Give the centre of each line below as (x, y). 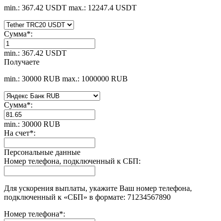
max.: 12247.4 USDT (103, 7)
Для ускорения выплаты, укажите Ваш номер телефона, (98, 188)
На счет (17, 133)
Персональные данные (42, 152)
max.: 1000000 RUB (95, 78)
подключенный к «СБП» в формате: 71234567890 (87, 197)
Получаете (22, 62)
